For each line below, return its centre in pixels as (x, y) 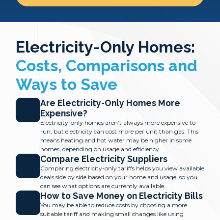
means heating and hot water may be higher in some (116, 140)
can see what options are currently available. (103, 186)
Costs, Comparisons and (107, 66)
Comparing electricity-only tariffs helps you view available (122, 168)
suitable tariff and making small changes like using (112, 214)
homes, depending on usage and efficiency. (100, 149)
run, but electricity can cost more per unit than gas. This (119, 131)
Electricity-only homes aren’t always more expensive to (118, 123)
